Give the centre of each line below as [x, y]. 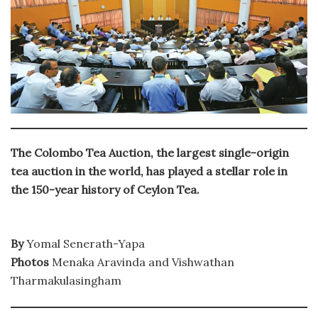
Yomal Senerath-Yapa [84, 243]
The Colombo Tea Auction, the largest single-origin [150, 152]
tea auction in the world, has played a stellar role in [149, 171]
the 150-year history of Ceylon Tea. [105, 189]
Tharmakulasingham [66, 280]
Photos [30, 262]
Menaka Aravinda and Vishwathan [142, 262]
